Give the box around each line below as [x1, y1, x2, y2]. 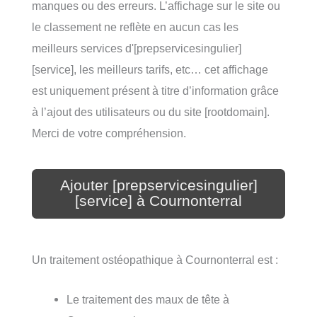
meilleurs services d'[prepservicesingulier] [32, 41, 241, 54]
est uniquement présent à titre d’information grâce [32, 83, 279, 97]
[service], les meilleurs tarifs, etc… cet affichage [32, 62, 268, 76]
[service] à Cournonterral [75, 192, 242, 209]
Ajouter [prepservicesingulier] [59, 176, 258, 194]
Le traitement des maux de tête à [67, 293, 230, 306]
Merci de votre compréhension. [32, 126, 186, 139]
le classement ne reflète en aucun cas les [32, 20, 238, 33]
